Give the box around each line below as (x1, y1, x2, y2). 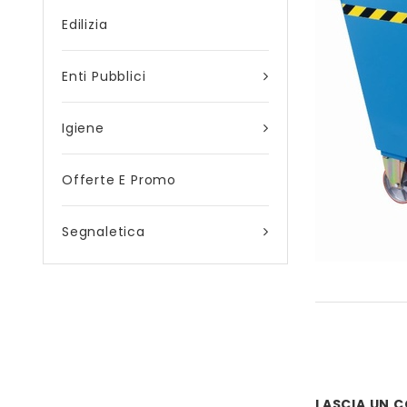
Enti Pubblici (62, 67, 146, 85)
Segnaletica (62, 223, 145, 241)
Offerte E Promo (62, 171, 176, 189)
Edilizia (62, 15, 108, 34)
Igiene (62, 119, 104, 137)
